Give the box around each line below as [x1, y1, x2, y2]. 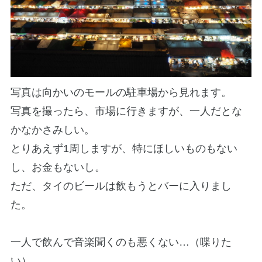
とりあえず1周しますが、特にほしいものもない [10, 143, 237, 155]
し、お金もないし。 [10, 161, 105, 174]
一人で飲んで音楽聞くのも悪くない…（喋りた [10, 236, 232, 249]
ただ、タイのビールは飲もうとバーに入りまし [10, 180, 232, 192]
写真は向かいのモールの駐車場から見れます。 [10, 87, 232, 99]
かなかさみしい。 [10, 124, 95, 136]
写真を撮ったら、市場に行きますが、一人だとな [10, 105, 242, 118]
